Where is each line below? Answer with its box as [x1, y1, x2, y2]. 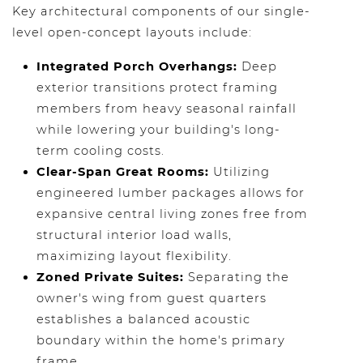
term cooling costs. [36, 143, 164, 158]
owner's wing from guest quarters [36, 291, 267, 305]
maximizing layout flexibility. [36, 249, 232, 263]
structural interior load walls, [36, 228, 232, 242]
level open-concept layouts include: [12, 25, 252, 40]
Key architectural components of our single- [12, 4, 310, 19]
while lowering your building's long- [36, 122, 280, 137]
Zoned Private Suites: [36, 270, 184, 284]
